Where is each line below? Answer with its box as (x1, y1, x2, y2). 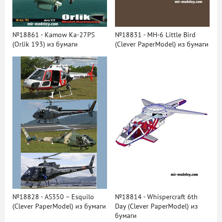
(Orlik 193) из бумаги (12, 40, 78, 49)
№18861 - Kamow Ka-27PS (12, 30, 95, 39)
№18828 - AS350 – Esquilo (12, 193, 94, 202)
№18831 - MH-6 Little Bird (114, 30, 196, 39)
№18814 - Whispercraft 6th (114, 193, 198, 202)
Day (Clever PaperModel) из (114, 202, 198, 211)
